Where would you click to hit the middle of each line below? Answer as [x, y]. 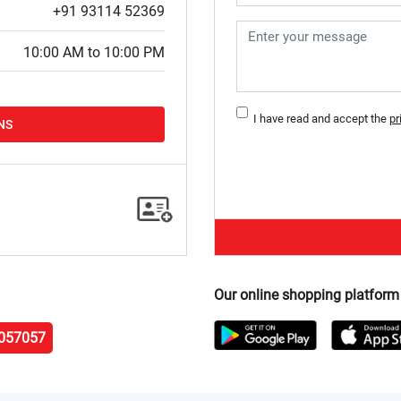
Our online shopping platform [307, 295]
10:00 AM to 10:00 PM [94, 52]
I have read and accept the [319, 119]
